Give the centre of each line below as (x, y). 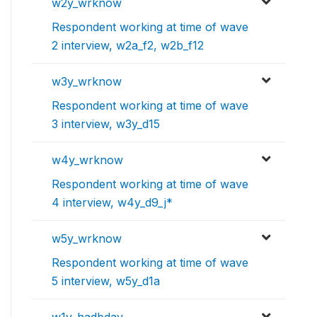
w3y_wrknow (87, 81)
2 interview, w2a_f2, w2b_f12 (128, 45)
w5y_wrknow (87, 238)
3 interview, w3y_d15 (106, 124)
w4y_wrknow (87, 160)
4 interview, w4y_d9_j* (112, 202)
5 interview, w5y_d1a (106, 281)
